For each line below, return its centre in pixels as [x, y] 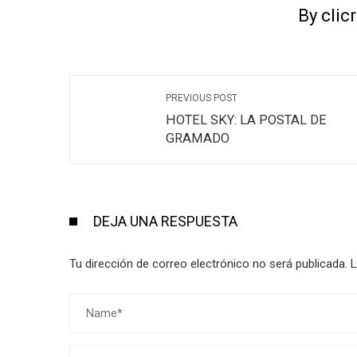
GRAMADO [198, 138]
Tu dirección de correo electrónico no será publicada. [208, 264]
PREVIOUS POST [202, 98]
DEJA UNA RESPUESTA [165, 221]
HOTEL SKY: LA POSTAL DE [246, 120]
